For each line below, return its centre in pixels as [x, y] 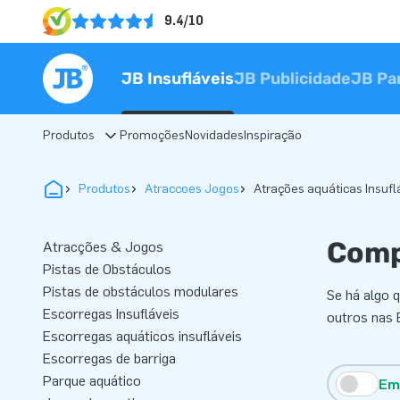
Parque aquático [92, 381]
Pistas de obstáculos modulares [141, 292]
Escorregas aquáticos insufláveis [142, 336]
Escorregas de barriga [109, 358]
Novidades [214, 135]
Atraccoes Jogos [192, 189]
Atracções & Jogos [103, 247]
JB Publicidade [292, 79]
